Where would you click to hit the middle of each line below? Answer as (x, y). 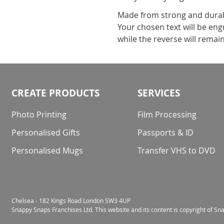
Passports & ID (166, 132)
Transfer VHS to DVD (177, 150)
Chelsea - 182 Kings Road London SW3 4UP (71, 200)
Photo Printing (39, 114)
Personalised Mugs (47, 150)
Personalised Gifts (46, 132)
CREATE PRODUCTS (55, 93)
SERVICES (159, 93)
